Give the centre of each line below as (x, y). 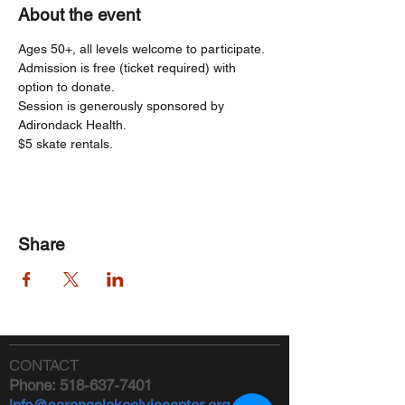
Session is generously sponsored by (123, 106)
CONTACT (44, 365)
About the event (79, 14)
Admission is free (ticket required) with (129, 68)
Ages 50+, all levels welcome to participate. (143, 49)
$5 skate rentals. (66, 144)
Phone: (34, 385)
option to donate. (66, 87)
